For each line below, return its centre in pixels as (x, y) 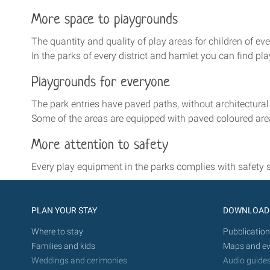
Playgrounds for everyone (101, 83)
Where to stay (57, 232)
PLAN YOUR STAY (64, 210)
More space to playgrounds (105, 20)
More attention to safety (100, 145)
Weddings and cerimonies (79, 260)
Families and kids (63, 246)
